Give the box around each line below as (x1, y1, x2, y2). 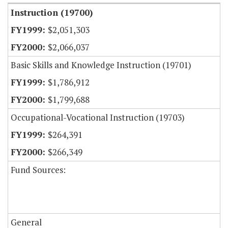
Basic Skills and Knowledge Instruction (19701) (11, 59, 191, 71)
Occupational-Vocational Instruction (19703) (11, 111, 185, 124)
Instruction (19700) (11, 7, 93, 19)
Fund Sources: (11, 164, 66, 176)
